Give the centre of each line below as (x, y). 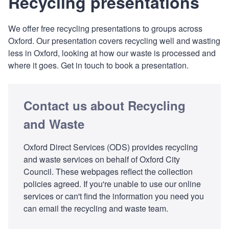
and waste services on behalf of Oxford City (102, 159)
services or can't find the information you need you (114, 196)
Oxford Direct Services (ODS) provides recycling (111, 147)
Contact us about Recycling (105, 105)
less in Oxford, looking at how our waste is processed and (112, 53)
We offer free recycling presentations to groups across (105, 28)
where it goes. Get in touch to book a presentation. (98, 65)
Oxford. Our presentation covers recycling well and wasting (114, 40)
